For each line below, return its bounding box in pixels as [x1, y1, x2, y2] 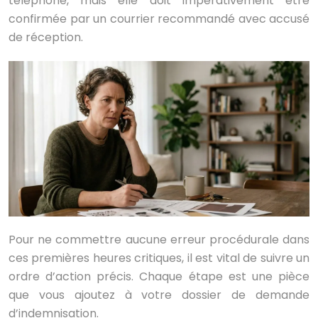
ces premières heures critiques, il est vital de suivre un [9, 249, 309, 266]
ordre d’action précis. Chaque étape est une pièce [9, 268, 309, 285]
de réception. [9, 29, 83, 46]
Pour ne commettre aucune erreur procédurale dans [9, 231, 309, 248]
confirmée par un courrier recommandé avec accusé [9, 11, 309, 28]
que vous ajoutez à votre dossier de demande [9, 286, 309, 303]
